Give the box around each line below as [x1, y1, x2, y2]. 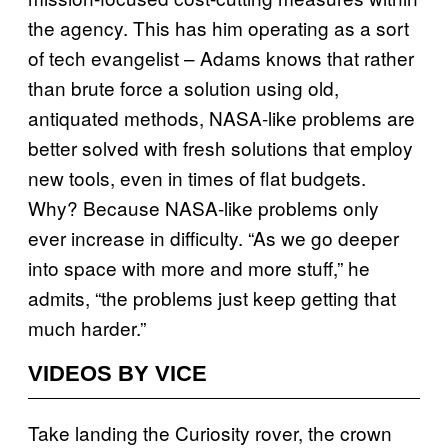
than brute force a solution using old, [28, 73, 339, 101]
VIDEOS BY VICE [28, 360, 207, 386]
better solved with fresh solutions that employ [28, 133, 413, 161]
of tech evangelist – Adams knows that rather [28, 43, 414, 71]
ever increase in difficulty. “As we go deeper [28, 223, 399, 251]
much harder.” [28, 313, 146, 341]
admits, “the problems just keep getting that [28, 283, 396, 311]
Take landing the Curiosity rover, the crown [28, 418, 392, 446]
